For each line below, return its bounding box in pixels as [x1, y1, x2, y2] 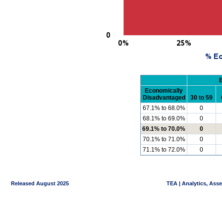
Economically [145, 87, 183, 95]
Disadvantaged [142, 94, 185, 102]
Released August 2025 [3, 180, 69, 187]
